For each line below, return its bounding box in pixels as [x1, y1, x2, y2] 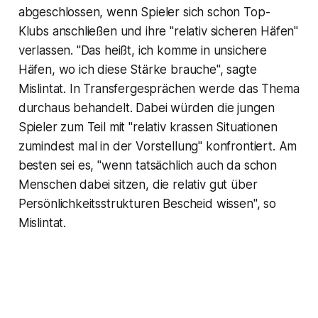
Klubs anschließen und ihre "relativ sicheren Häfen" [18, 23, 299, 38]
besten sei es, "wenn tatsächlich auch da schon [18, 158, 277, 172]
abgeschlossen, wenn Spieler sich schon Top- [18, 4, 270, 19]
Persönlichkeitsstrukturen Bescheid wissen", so [18, 196, 276, 211]
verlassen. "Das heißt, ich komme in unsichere [18, 43, 268, 57]
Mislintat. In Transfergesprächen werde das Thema [18, 81, 300, 96]
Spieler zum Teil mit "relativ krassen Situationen [18, 119, 278, 134]
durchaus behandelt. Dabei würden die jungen [18, 100, 275, 115]
